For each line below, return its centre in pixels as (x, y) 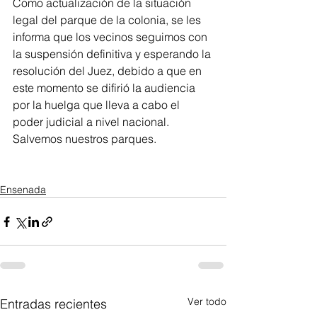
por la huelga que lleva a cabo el (98, 105)
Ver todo (207, 302)
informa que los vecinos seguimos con (111, 37)
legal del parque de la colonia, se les (108, 20)
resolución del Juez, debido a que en (109, 71)
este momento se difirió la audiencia (105, 88)
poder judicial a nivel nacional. (92, 122)
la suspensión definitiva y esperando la (113, 54)
